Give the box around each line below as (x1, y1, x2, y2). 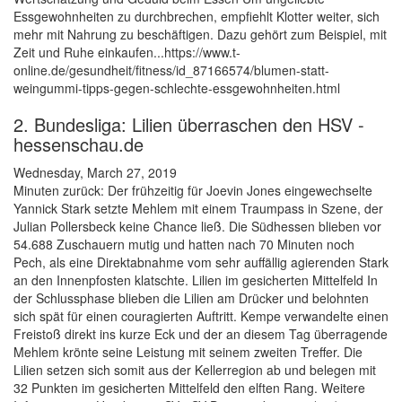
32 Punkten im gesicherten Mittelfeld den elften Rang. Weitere (13, 379, 365, 398)
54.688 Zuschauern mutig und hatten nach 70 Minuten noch (13, 235, 354, 254)
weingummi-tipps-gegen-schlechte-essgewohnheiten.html (13, 79, 340, 98)
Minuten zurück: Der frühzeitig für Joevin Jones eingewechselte (13, 181, 372, 200)
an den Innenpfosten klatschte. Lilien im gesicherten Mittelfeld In (13, 271, 378, 290)
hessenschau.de (13, 131, 144, 158)
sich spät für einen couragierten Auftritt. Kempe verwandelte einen (13, 307, 389, 326)
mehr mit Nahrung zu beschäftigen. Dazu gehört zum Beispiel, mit (13, 25, 387, 44)
